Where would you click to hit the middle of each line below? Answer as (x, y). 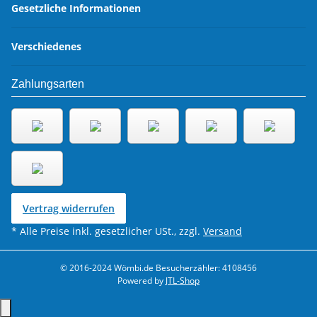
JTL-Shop (183, 281)
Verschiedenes (48, 47)
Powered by (142, 281)
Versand (223, 231)
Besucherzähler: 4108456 (205, 268)
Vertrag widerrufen (69, 209)
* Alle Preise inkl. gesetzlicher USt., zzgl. (107, 231)
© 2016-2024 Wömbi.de (107, 268)
